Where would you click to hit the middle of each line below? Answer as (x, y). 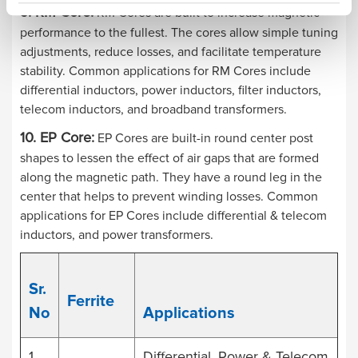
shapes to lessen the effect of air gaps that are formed (169, 158)
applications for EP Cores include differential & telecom (173, 215)
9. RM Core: (57, 12)
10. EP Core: (57, 137)
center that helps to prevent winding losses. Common (169, 196)
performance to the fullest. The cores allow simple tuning (179, 32)
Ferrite (91, 301)
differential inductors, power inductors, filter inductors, (171, 90)
